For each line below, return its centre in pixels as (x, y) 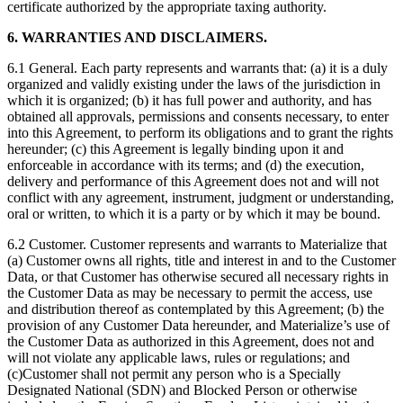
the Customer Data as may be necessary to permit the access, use (190, 293)
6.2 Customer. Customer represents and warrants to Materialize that (197, 245)
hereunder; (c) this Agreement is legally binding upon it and (175, 149)
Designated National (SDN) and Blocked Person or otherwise (182, 390)
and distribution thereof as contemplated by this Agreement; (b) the (196, 309)
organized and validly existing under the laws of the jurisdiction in (194, 85)
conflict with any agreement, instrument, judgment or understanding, (201, 198)
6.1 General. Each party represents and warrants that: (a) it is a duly (197, 68)
